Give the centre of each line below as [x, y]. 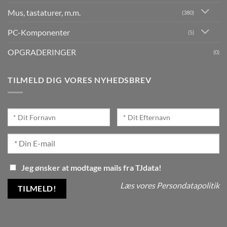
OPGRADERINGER [42, 52]
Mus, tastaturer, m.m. [44, 12]
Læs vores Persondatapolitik [170, 185]
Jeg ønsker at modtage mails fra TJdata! [91, 168]
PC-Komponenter [39, 32]
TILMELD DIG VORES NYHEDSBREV [80, 80]
